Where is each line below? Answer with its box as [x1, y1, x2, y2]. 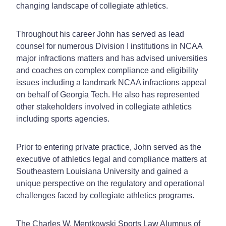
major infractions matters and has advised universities [16, 53, 207, 63]
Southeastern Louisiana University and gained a [16, 166, 188, 176]
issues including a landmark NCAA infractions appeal [16, 78, 206, 87]
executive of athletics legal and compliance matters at [16, 154, 206, 163]
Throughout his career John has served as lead [16, 29, 184, 38]
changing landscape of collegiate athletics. [16, 1, 168, 10]
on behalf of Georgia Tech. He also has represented [16, 90, 200, 99]
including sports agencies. [16, 114, 109, 123]
